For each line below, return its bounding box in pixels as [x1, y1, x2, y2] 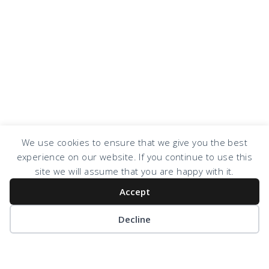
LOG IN [218, 190, 248, 200]
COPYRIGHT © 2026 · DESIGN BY [21, 190, 148, 200]
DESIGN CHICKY [148, 190, 214, 200]
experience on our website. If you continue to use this [16, 151, 253, 163]
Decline [118, 213, 151, 225]
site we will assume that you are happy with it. [35, 165, 234, 177]
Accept [119, 186, 150, 198]
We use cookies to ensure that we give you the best [22, 136, 247, 148]
